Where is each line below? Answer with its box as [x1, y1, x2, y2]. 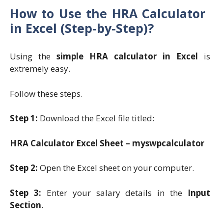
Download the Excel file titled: [40, 112, 154, 124]
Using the [10, 51, 56, 62]
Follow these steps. [10, 87, 82, 99]
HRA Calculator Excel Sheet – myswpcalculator [10, 137, 204, 149]
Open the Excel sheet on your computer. [40, 162, 194, 174]
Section [10, 199, 41, 211]
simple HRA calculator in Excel [56, 51, 198, 62]
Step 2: [10, 162, 40, 174]
